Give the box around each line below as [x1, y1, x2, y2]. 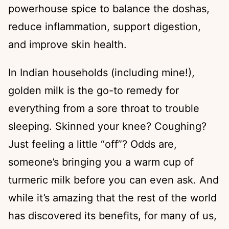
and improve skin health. [8, 38, 127, 51]
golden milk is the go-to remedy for [8, 84, 179, 97]
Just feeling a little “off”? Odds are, [8, 138, 177, 150]
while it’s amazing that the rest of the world [8, 191, 217, 204]
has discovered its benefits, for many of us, [8, 209, 217, 222]
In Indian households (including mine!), [8, 66, 195, 79]
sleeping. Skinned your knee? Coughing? [8, 120, 207, 132]
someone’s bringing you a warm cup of [8, 155, 194, 168]
